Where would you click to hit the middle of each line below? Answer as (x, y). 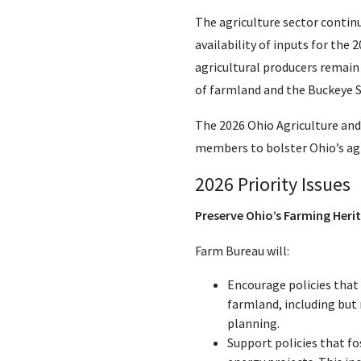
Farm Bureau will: (242, 250)
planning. (253, 323)
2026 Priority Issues (273, 184)
